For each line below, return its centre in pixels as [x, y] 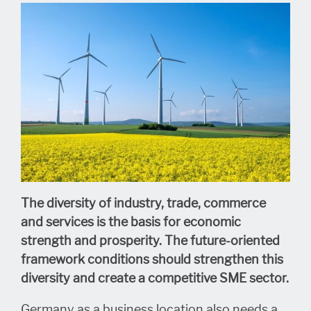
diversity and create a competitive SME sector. [155, 278]
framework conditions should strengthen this [152, 259]
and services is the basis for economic [131, 222]
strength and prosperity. [91, 241]
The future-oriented [222, 241]
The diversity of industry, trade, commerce [143, 203]
